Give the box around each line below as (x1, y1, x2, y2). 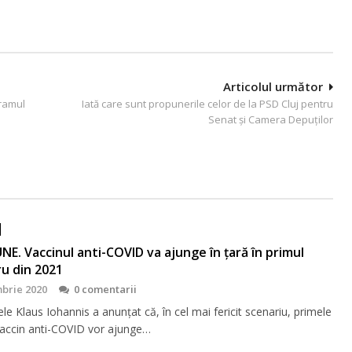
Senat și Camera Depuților (208, 112, 333, 126)
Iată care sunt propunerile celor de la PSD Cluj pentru (82, 96, 333, 111)
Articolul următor (223, 78, 323, 94)
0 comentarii (73, 281, 137, 296)
